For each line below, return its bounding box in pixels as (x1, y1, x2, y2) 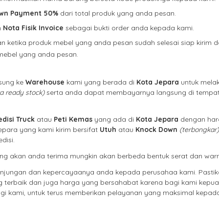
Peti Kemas (54, 115, 92, 124)
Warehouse (25, 78, 65, 87)
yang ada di (92, 115, 136, 124)
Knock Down (135, 125, 177, 134)
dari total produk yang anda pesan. (58, 9, 176, 18)
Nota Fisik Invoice (3, 23, 64, 33)
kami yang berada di (65, 78, 136, 87)
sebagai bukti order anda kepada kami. (64, 23, 194, 33)
